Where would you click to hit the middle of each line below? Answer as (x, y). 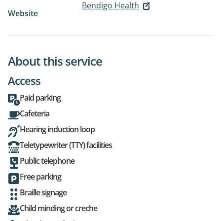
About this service (55, 61)
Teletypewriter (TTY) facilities (66, 145)
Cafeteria (35, 114)
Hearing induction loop (57, 129)
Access (24, 81)
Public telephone (47, 161)
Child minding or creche (58, 208)
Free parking (40, 177)
